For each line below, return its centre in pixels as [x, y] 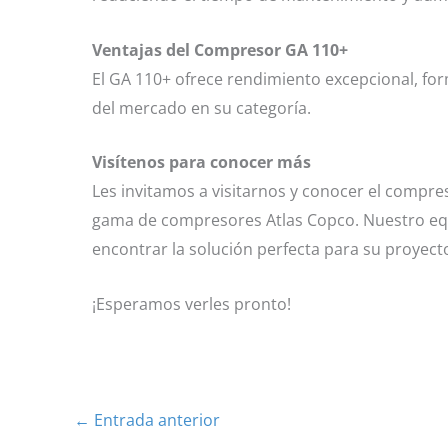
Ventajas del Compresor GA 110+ [220, 49]
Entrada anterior [155, 419]
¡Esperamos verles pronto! [191, 303]
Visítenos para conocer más [201, 162]
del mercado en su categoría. [201, 107]
